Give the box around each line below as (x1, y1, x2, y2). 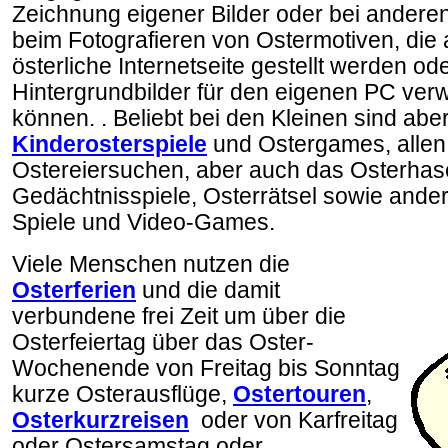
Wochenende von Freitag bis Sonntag (12, 356, 400, 381)
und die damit (136, 278, 280, 303)
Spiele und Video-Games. (12, 210, 275, 235)
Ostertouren (233, 382, 366, 407)
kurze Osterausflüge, (12, 382, 233, 407)
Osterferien (12, 278, 136, 303)
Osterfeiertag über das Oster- (12, 330, 314, 355)
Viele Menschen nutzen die (12, 252, 290, 277)
